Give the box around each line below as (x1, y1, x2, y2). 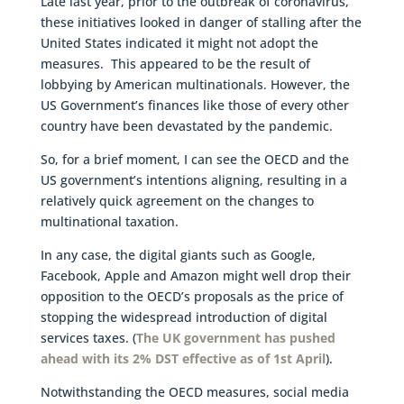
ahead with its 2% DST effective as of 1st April (40, 349, 326, 367)
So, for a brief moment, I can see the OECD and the (40, 150, 349, 168)
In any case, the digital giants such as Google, (40, 245, 316, 263)
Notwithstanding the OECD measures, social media (40, 382, 349, 400)
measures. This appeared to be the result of (40, 54, 310, 72)
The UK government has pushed (135, 328, 335, 346)
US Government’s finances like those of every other (40, 96, 349, 114)
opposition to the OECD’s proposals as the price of (40, 287, 344, 305)
